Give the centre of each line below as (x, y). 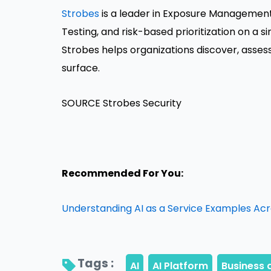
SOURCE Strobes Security (122, 103)
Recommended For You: (122, 174)
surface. (81, 68)
